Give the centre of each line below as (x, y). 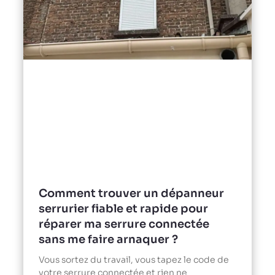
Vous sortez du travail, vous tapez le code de (134, 259)
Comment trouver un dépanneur (131, 193)
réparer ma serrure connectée (124, 224)
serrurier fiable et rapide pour (123, 208)
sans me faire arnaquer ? (108, 239)
